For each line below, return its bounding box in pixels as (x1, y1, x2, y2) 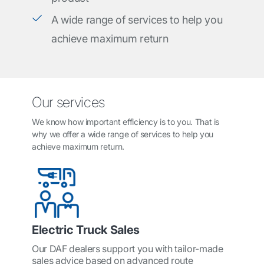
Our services (32, 94, 105, 111)
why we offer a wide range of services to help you (32, 129, 213, 139)
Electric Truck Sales (32, 223, 140, 237)
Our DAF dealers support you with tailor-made (32, 243, 223, 255)
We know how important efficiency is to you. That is (32, 117, 220, 127)
